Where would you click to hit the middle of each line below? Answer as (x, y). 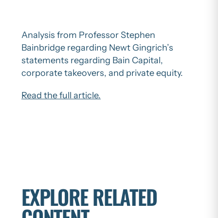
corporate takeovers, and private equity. (102, 73)
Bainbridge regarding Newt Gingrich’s (97, 48)
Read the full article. (61, 95)
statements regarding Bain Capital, (92, 60)
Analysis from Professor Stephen (88, 35)
